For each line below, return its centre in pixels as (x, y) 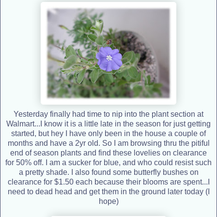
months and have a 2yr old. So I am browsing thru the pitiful (108, 143)
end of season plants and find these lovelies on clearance (108, 153)
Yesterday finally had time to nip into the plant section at (108, 114)
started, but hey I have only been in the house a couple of (108, 133)
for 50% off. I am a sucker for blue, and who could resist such (108, 162)
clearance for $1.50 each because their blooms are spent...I (108, 182)
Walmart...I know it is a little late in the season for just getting (108, 124)
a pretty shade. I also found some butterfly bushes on (108, 172)
